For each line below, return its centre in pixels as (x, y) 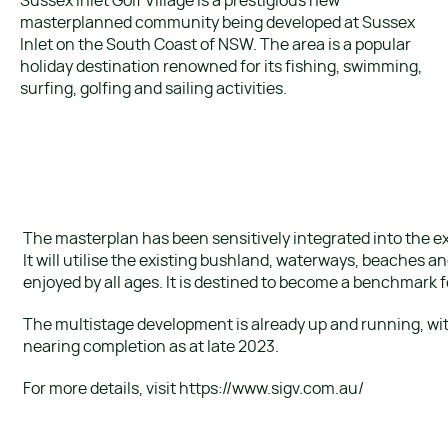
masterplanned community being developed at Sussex (217, 22)
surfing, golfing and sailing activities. (153, 88)
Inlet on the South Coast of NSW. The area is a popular (215, 44)
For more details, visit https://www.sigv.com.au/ (193, 388)
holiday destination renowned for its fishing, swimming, (221, 66)
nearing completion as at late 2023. (151, 346)
